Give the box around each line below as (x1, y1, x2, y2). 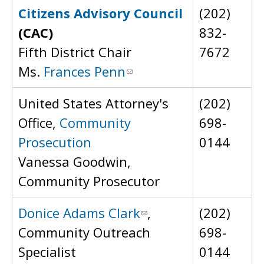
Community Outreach (18, 223, 150, 241)
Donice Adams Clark (18, 204, 140, 222)
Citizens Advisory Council (18, 4, 183, 22)
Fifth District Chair (18, 43, 131, 61)
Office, (18, 114, 60, 131)
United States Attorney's (18, 94, 169, 112)
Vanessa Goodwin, (18, 153, 131, 170)
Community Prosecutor (18, 172, 160, 190)
